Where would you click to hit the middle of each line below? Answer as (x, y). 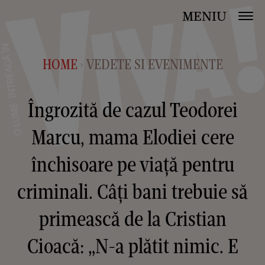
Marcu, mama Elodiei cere (132, 137)
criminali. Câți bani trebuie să (132, 191)
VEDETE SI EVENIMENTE (154, 64)
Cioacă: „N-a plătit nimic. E (132, 246)
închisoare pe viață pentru (132, 164)
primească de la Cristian (132, 219)
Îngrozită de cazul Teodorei (132, 110)
